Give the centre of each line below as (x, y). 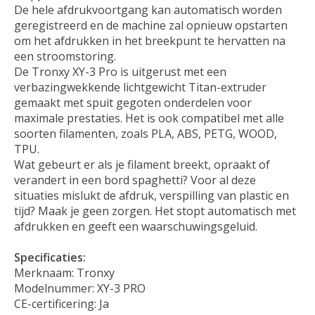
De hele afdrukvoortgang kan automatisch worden (148, 9)
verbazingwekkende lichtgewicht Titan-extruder (140, 87)
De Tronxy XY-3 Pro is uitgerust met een (120, 71)
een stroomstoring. (68, 56)
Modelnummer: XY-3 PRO (80, 288)
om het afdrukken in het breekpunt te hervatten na (150, 40)
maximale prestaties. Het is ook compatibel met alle (149, 118)
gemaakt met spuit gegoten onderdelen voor (133, 102)
